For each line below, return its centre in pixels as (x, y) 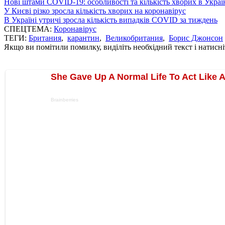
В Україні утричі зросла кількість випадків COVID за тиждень (111, 20)
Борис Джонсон (196, 38)
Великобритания (134, 38)
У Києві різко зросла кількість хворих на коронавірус (95, 11)
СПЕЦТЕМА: (29, 29)
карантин (83, 38)
